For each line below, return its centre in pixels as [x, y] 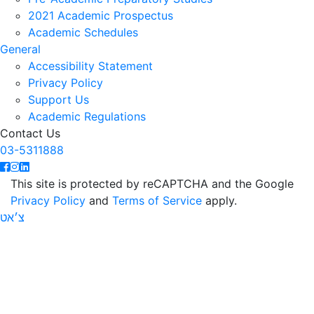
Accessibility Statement [90, 66]
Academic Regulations [87, 116]
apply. [219, 200]
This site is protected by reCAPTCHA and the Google [152, 184]
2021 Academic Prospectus [101, 15]
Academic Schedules [83, 32]
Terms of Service [157, 200]
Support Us [59, 100]
